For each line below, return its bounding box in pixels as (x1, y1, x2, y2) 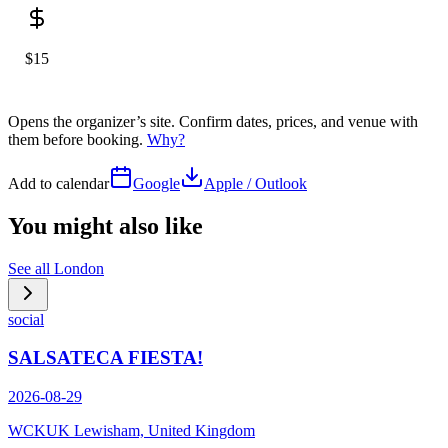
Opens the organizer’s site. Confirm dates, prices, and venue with (8, 112, 418, 130)
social (8, 310, 44, 328)
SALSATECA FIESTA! (8, 347, 203, 369)
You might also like (8, 212, 203, 239)
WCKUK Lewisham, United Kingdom (8, 422, 255, 440)
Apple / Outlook (204, 174, 307, 192)
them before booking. (8, 130, 147, 148)
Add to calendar (8, 174, 109, 192)
